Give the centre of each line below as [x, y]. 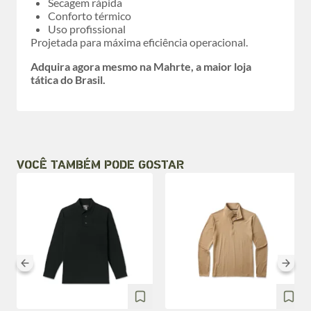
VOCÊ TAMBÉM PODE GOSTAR [100, 166]
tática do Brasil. [68, 79]
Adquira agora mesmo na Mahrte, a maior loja [141, 66]
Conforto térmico [90, 16]
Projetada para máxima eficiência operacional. [139, 42]
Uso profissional [87, 29]
